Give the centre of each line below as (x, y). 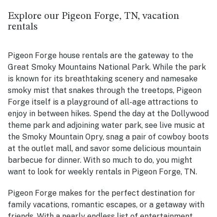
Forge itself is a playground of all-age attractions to (103, 102)
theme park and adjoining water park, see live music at (106, 125)
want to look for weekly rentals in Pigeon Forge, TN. (102, 172)
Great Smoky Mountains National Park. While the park (107, 67)
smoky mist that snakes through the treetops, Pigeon (105, 91)
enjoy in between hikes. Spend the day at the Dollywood (108, 114)
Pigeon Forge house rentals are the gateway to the (101, 56)
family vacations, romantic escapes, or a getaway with (106, 205)
